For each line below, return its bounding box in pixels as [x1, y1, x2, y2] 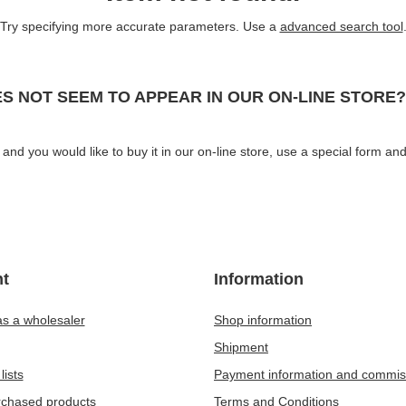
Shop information [214, 313, 312, 327]
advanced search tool [279, 19, 403, 34]
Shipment [214, 340, 268, 354]
